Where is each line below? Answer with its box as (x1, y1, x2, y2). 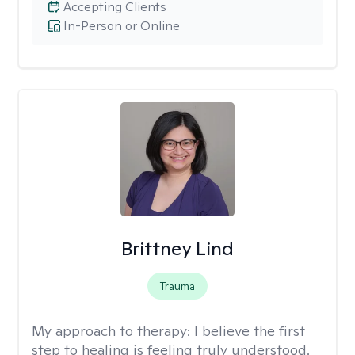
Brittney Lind (120, 236, 234, 261)
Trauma (159, 279, 195, 293)
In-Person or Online (63, 17, 180, 34)
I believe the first (194, 322, 305, 340)
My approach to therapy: (32, 322, 194, 340)
